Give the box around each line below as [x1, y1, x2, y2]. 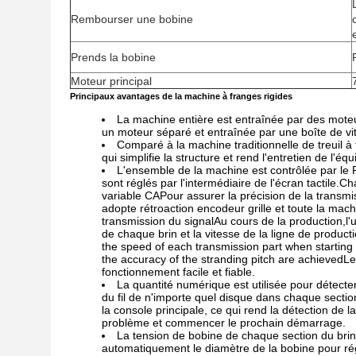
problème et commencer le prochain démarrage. [102, 316, 346, 329]
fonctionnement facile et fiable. [102, 265, 255, 278]
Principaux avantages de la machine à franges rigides [70, 91, 292, 101]
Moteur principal [71, 75, 152, 87]
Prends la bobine [71, 51, 156, 64]
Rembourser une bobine [71, 13, 193, 25]
